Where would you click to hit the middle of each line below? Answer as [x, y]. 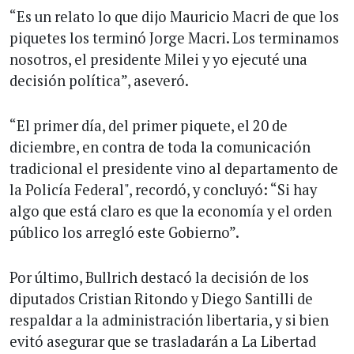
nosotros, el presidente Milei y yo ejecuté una [158, 59]
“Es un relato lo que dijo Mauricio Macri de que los [174, 16]
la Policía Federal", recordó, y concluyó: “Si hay [163, 189]
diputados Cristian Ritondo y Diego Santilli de [161, 298]
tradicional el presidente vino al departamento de [174, 168]
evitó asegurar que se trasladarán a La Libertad [163, 341]
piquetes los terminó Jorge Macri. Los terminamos [174, 38]
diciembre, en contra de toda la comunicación [160, 147]
